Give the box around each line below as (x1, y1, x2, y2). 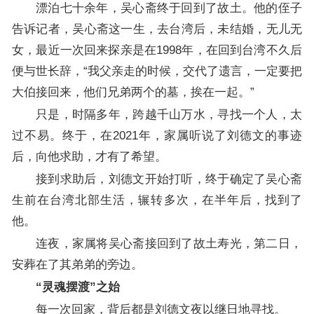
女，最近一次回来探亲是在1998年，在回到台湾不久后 (11, 43, 303, 57)
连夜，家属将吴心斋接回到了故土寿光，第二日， (35, 236, 303, 250)
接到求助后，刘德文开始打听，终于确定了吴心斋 (35, 172, 303, 186)
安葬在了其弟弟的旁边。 (11, 257, 143, 271)
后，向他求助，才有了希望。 (11, 149, 167, 163)
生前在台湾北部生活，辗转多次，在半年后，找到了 (11, 193, 303, 207)
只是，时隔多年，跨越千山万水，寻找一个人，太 (35, 107, 303, 121)
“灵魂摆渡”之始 (35, 280, 120, 294)
